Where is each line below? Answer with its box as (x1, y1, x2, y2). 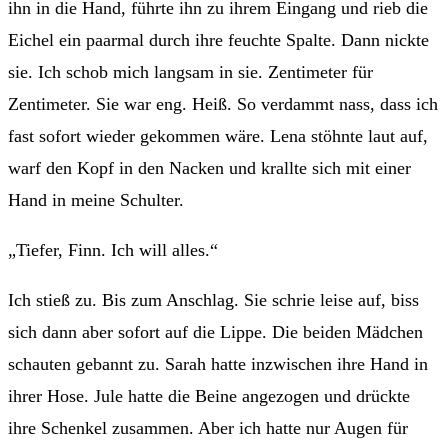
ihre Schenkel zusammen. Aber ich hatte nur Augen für (8, 417, 408, 438)
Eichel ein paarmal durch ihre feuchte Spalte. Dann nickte (8, 29, 429, 50)
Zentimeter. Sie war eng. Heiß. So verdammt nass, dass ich (8, 93, 438, 114)
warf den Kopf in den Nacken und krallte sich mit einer (8, 157, 411, 178)
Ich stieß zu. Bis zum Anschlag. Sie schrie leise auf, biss (8, 289, 419, 310)
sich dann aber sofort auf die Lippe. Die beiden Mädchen (8, 321, 423, 342)
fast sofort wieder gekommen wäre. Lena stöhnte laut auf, (8, 125, 428, 146)
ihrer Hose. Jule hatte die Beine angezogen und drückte (8, 385, 410, 406)
